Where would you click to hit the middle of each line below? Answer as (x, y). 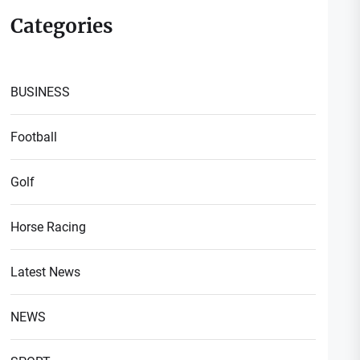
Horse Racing (49, 227)
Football (34, 137)
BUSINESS (41, 92)
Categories (62, 26)
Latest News (46, 272)
